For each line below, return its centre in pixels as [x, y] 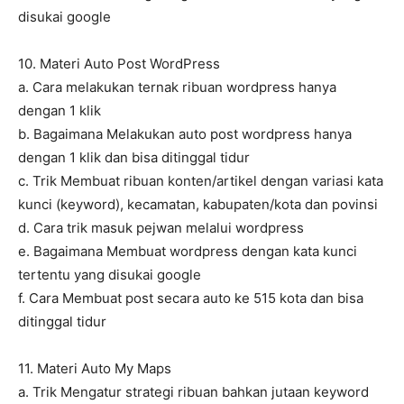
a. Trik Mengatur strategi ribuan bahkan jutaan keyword [193, 392]
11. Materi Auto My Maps [95, 369]
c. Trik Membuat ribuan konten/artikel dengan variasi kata [201, 181]
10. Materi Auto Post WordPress [119, 64]
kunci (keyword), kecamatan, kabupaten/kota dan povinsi [198, 205]
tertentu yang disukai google [110, 275]
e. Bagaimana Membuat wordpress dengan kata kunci [188, 252]
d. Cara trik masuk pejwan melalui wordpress [161, 228]
